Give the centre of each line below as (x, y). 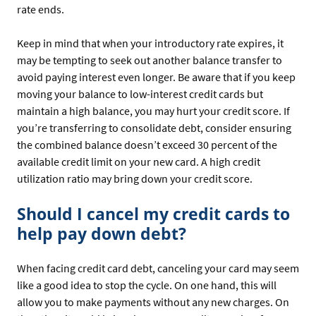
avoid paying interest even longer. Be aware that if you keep (156, 77)
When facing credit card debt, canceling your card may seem (158, 268)
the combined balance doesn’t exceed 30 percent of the (147, 144)
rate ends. (42, 9)
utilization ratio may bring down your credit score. (137, 178)
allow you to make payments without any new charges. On (153, 302)
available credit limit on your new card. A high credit (139, 161)
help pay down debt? (102, 233)
